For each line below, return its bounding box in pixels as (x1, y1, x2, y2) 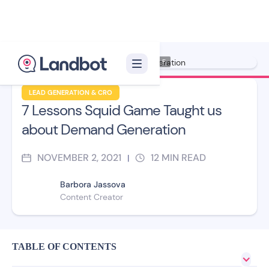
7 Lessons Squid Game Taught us (22, 101, 222, 119)
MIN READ (162, 151, 206, 164)
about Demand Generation (22, 120, 186, 139)
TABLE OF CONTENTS (12, 241, 116, 252)
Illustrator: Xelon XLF (103, 58, 166, 66)
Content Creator (60, 192, 123, 202)
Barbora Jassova (60, 179, 125, 190)
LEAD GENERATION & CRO (29, 88, 112, 97)
